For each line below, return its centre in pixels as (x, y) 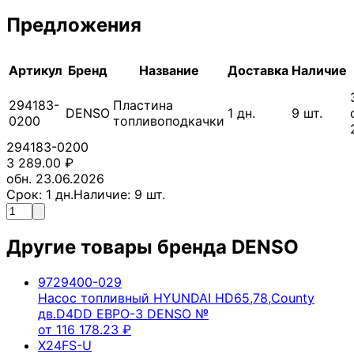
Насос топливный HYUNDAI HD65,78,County (176, 298)
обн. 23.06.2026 (55, 178)
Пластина (143, 105)
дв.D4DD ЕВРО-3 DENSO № (123, 313)
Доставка (258, 70)
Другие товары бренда (119, 247)
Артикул (36, 70)
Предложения (74, 24)
